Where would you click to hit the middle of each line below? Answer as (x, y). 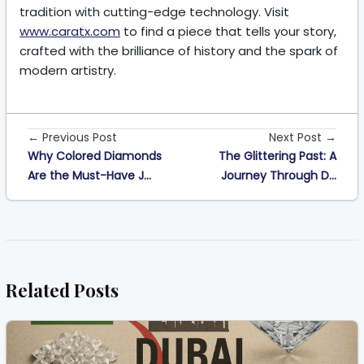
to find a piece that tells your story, (228, 32)
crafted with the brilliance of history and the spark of (179, 51)
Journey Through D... (279, 176)
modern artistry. (68, 71)
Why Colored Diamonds (95, 156)
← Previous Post (72, 138)
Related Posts (62, 290)
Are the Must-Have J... (89, 176)
